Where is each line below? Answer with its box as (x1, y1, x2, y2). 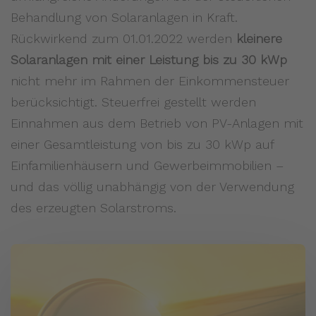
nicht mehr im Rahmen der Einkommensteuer (11, 73, 289, 89)
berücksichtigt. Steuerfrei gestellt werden (11, 95, 256, 110)
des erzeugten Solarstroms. (11, 200, 176, 216)
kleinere (236, 31, 282, 47)
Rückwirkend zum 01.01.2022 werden (11, 31, 236, 47)
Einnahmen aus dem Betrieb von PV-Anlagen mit (11, 116, 303, 131)
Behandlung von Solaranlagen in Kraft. (11, 10, 238, 25)
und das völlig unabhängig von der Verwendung (11, 179, 294, 195)
